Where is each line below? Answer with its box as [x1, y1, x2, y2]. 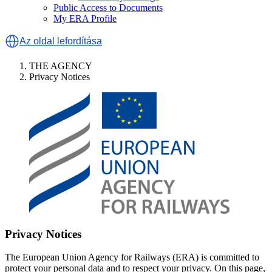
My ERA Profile [53, 13, 117, 24]
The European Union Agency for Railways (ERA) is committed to [5, 252, 259, 263]
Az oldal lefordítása [19, 36, 102, 46]
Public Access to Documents [53, 2, 163, 13]
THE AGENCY [29, 61, 92, 71]
